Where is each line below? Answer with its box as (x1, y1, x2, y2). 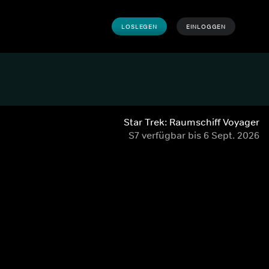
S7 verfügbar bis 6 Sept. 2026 (128, 129, 259, 141)
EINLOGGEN (186, 22, 226, 31)
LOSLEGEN (121, 22, 157, 31)
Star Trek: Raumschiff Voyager (124, 116, 259, 128)
